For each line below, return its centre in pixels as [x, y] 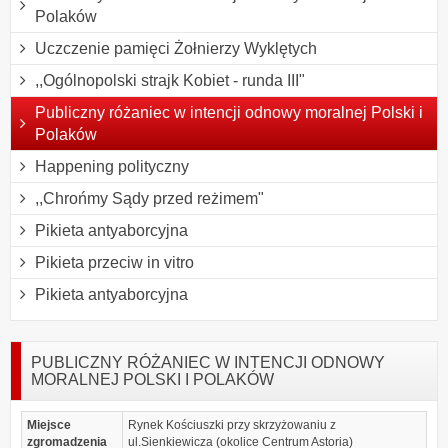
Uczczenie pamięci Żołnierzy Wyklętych [176, 48]
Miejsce [49, 424]
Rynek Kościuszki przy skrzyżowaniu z [232, 424]
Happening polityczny [112, 166]
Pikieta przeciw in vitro [114, 262]
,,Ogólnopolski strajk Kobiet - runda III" [170, 80]
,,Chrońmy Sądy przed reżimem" [149, 198]
